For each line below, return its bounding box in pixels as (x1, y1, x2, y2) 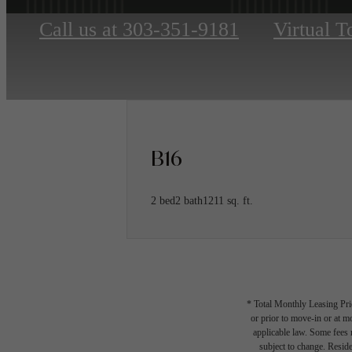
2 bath (175, 194, 203, 207)
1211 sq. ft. (203, 194, 253, 207)
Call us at (39, 18, 117, 42)
